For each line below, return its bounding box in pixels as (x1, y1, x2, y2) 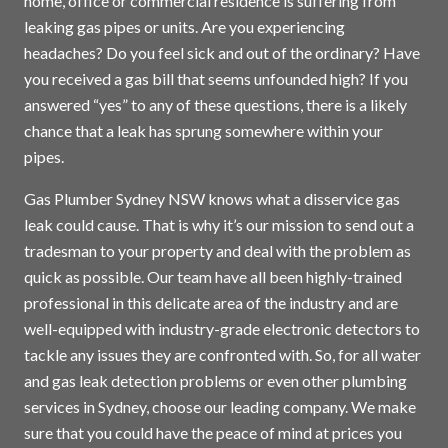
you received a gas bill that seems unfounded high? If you (24, 68, 408, 88)
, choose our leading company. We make (146, 396, 416, 416)
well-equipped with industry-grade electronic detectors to (24, 318, 420, 338)
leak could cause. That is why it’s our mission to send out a (24, 214, 414, 234)
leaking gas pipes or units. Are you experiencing (24, 16, 345, 36)
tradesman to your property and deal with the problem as (24, 240, 411, 260)
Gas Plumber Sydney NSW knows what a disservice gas (24, 188, 400, 208)
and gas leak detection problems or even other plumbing (24, 370, 407, 390)
